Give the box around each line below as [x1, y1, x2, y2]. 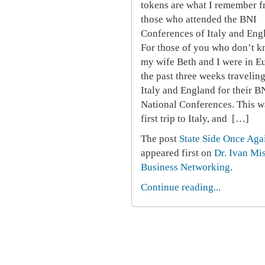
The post [141, 133, 179, 144]
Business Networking [141, 161, 230, 173]
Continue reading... [141, 182, 221, 193]
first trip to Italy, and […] [141, 113, 249, 124]
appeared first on [141, 147, 214, 159]
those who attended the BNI [141, 14, 257, 25]
